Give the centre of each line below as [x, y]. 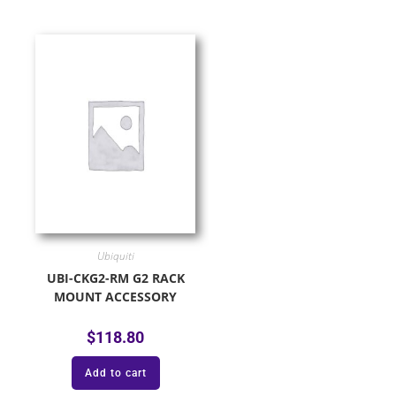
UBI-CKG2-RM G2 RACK [115, 278]
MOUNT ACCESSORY [116, 296]
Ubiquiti [115, 255]
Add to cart [115, 373]
